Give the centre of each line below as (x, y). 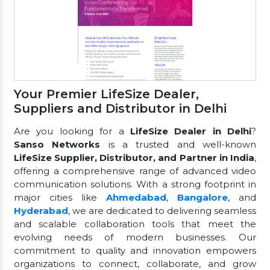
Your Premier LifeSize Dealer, (106, 94)
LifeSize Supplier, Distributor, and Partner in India (134, 157)
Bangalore (202, 197)
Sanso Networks (57, 144)
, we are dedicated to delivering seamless (162, 210)
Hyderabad (41, 210)
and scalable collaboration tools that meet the (135, 224)
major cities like (60, 197)
